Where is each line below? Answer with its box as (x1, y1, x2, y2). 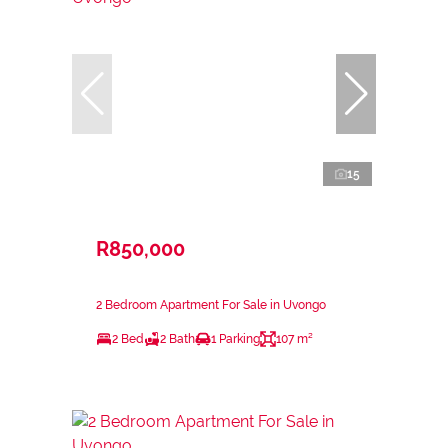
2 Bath (160, 331, 195, 346)
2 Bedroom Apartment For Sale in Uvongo (96, 297, 326, 312)
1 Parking (211, 331, 260, 346)
